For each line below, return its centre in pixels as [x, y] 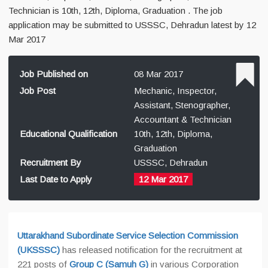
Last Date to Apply [56, 179]
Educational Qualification [68, 134]
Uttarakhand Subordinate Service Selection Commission [128, 235]
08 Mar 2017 [159, 74]
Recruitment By [51, 162]
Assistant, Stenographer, [182, 105]
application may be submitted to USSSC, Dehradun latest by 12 [132, 25]
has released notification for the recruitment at [151, 250]
